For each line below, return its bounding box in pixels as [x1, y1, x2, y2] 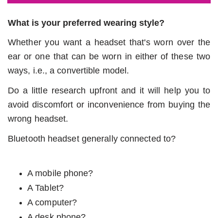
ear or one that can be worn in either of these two [8, 51, 210, 61]
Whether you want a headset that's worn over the [8, 37, 210, 47]
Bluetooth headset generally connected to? [8, 133, 176, 144]
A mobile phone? [27, 168, 93, 178]
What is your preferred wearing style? [8, 18, 164, 28]
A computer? [27, 197, 77, 207]
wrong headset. [8, 113, 69, 124]
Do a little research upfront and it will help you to [8, 85, 210, 95]
